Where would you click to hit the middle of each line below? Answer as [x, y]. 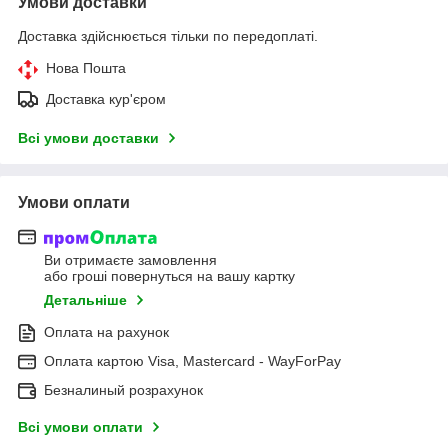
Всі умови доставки [88, 137]
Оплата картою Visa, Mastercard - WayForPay [192, 361]
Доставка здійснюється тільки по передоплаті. [168, 35]
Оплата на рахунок [106, 332]
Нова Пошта [86, 67]
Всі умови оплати [80, 427]
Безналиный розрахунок [123, 390]
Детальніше [85, 300]
